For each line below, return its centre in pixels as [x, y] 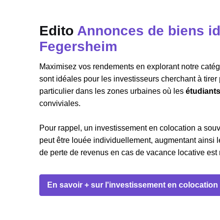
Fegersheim [78, 46]
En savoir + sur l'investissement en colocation [133, 185]
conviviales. [60, 103]
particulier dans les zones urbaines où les [112, 91]
